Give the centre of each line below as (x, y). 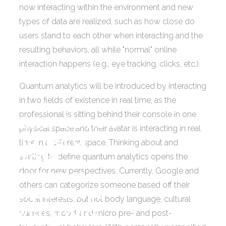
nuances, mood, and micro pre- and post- (96, 213)
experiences (60, 194)
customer (50, 176)
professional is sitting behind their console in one (108, 114)
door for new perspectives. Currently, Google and (109, 171)
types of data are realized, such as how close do (107, 21)
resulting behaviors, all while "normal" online (98, 49)
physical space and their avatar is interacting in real (110, 128)
